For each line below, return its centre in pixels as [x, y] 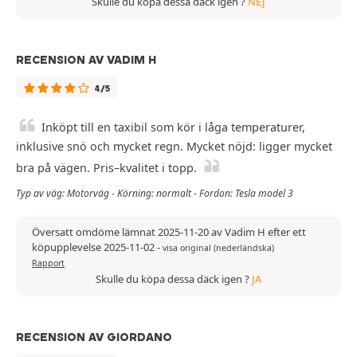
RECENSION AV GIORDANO [94, 337]
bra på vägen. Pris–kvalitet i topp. [106, 167]
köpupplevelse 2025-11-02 [94, 247]
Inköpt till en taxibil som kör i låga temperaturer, [173, 127]
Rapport [48, 263]
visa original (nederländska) [218, 247]
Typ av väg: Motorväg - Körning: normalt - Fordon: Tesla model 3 [155, 193]
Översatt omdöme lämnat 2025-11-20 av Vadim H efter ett [169, 231]
